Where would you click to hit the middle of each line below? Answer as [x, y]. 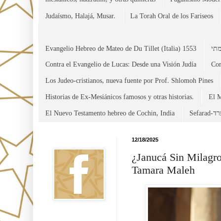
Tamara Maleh [163, 170]
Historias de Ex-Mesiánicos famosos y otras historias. [120, 97]
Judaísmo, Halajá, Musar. [80, 16]
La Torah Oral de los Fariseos [172, 16]
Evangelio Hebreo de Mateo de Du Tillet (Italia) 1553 [121, 48]
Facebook [66, 140]
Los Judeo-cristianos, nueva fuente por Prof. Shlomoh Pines [129, 81]
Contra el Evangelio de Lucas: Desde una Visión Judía [121, 65]
